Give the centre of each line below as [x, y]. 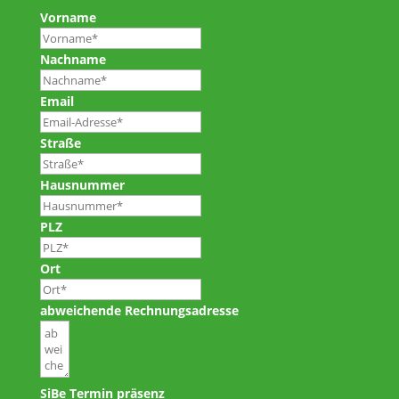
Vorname [68, 18]
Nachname [73, 60]
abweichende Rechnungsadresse [139, 311]
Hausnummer [82, 185]
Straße [60, 143]
